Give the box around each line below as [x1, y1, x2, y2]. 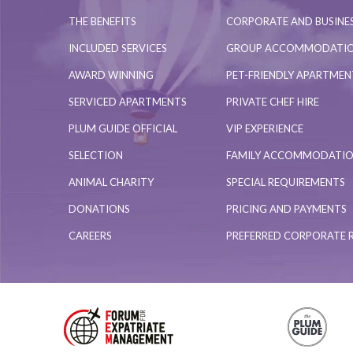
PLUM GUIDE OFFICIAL [69, 121, 177, 135]
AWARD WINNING [69, 68, 154, 81]
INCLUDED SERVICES [69, 41, 167, 54]
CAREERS [69, 229, 112, 242]
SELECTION [69, 148, 123, 162]
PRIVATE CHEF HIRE [226, 95, 319, 108]
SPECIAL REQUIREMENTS [226, 175, 345, 188]
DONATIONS [69, 202, 130, 215]
